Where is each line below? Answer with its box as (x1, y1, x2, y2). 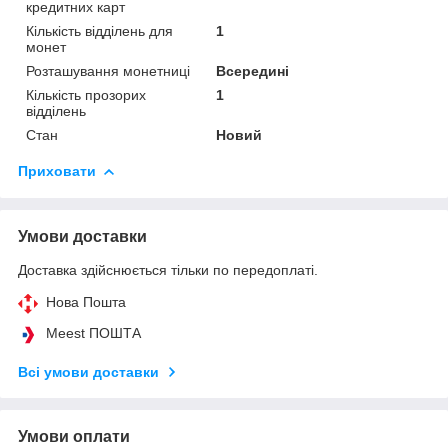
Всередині (216, 62, 290, 79)
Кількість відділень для (26, 22, 173, 39)
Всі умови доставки (18, 363, 159, 380)
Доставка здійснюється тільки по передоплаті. (18, 261, 318, 278)
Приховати (18, 162, 96, 179)
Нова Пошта (46, 293, 126, 310)
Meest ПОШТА (46, 324, 141, 341)
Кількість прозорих (26, 86, 146, 103)
